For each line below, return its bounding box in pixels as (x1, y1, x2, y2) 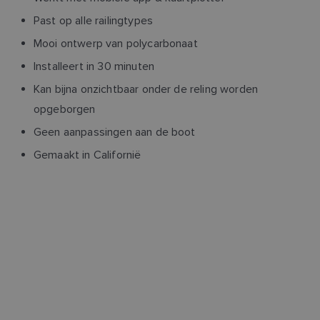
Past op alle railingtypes (34, 14, 153, 28)
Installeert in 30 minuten (34, 59, 154, 74)
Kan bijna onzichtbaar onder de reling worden (34, 82, 259, 96)
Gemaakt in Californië (34, 148, 141, 162)
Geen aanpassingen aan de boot (34, 125, 196, 139)
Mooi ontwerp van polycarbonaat (34, 36, 198, 51)
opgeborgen (34, 102, 96, 116)
